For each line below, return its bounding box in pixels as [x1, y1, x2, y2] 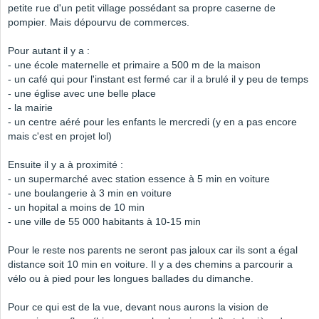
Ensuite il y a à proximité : [8, 159, 123, 171]
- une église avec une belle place [8, 88, 156, 100]
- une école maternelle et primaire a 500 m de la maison [8, 59, 261, 71]
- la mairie [8, 102, 53, 114]
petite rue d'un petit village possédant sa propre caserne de [8, 2, 276, 14]
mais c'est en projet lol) [8, 130, 112, 142]
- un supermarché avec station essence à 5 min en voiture [8, 173, 270, 185]
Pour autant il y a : [8, 45, 90, 57]
